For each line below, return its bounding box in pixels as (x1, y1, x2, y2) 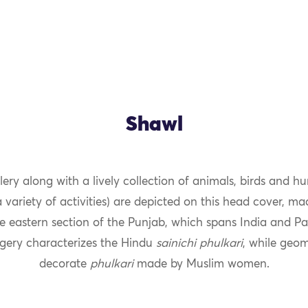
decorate (38, 258, 90, 270)
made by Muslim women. (133, 258, 269, 270)
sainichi (156, 237, 196, 250)
